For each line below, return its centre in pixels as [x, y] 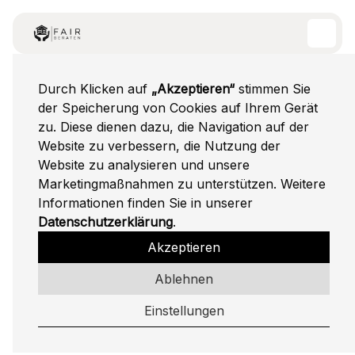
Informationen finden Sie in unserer [145, 203]
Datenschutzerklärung [105, 222]
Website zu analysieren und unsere [144, 165]
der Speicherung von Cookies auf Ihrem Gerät [178, 108]
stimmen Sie [273, 89]
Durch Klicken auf [95, 89]
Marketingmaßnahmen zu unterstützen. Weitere [182, 184]
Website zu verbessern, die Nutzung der [159, 146]
